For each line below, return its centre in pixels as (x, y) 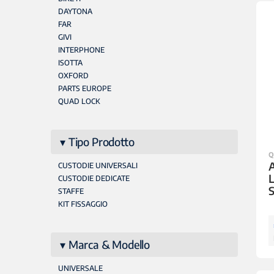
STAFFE (71, 191)
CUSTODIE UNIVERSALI (98, 165)
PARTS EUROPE (84, 88)
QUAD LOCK (79, 101)
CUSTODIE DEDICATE (94, 178)
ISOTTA (70, 63)
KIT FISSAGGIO (83, 204)
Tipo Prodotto (101, 142)
